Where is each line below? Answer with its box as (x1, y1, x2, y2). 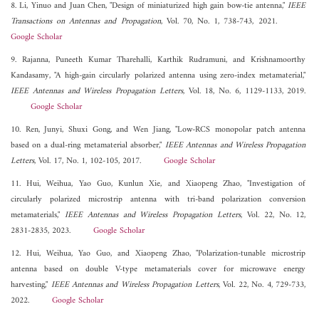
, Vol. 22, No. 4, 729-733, (218, 277, 306, 293)
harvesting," (11, 277, 51, 293)
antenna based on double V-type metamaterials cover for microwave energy (11, 261, 306, 277)
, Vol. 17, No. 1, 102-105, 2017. (34, 153, 164, 169)
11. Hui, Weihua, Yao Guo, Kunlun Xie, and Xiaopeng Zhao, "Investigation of (11, 176, 306, 192)
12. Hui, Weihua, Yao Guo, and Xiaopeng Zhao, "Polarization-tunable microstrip (11, 246, 306, 261)
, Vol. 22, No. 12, (241, 207, 306, 223)
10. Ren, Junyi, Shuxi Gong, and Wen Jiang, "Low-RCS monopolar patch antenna (11, 122, 306, 137)
